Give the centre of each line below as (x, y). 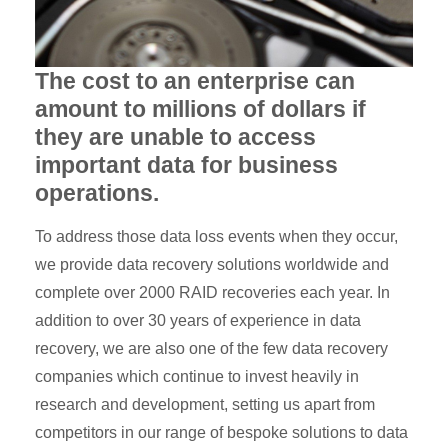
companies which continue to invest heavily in (197, 377)
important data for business (186, 165)
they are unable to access (175, 137)
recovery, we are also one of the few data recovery (211, 349)
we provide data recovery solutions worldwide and (212, 265)
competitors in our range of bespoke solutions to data (221, 433)
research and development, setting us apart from (205, 405)
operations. (97, 193)
